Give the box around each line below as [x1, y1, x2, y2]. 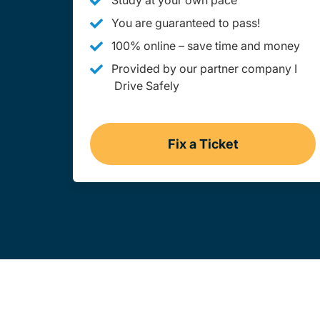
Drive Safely [114, 79, 179, 93]
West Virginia [201, 145, 286, 160]
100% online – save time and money [111, 39, 300, 53]
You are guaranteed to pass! [111, 16, 260, 30]
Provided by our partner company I [111, 61, 297, 76]
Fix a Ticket [167, 136, 239, 151]
